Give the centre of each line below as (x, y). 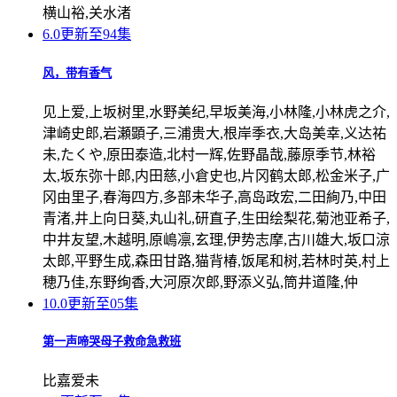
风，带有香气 (77, 73)
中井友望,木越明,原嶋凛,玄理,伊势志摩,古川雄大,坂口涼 (216, 239)
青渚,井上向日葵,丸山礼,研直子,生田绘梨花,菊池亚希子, (216, 218)
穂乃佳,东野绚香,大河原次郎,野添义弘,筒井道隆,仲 (200, 282)
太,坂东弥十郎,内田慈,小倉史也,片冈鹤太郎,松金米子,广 (216, 175)
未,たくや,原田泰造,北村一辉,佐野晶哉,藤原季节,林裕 (209, 154)
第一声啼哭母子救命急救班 (112, 341)
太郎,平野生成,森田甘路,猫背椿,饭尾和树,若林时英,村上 (216, 261)
